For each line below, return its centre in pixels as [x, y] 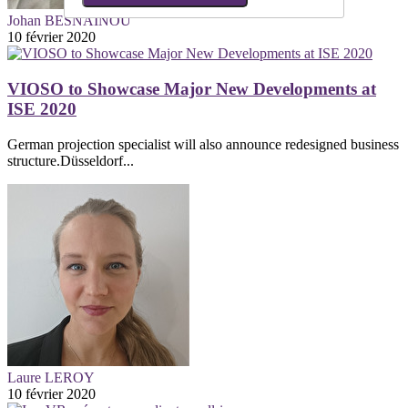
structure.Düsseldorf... [71, 160]
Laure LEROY [51, 377]
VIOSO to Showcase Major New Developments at [192, 89]
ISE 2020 [42, 109]
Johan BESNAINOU [69, 21]
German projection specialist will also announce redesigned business [203, 144]
